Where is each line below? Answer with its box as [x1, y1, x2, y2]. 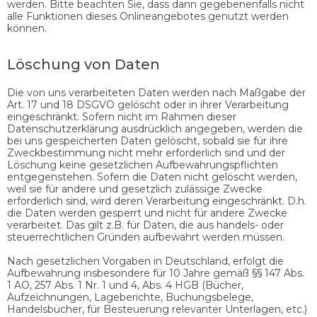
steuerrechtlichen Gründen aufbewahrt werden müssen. [7, 230, 284, 243]
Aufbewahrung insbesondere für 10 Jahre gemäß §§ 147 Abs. [7, 266, 304, 279]
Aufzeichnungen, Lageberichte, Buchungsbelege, [7, 290, 253, 304]
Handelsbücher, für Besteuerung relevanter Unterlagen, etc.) [7, 302, 307, 316]
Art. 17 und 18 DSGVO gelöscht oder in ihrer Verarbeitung [7, 98, 289, 111]
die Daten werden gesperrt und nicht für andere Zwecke [7, 206, 287, 219]
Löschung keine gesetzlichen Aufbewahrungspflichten [7, 158, 278, 171]
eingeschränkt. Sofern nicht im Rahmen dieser [7, 110, 236, 123]
